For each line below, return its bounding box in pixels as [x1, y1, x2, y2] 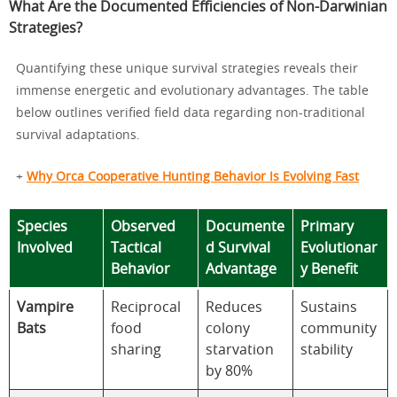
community [300, 321, 377, 336]
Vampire [17, 300, 74, 315]
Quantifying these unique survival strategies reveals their [16, 62, 358, 75]
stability [300, 342, 353, 357]
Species [17, 219, 67, 234]
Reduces [206, 300, 262, 315]
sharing [111, 342, 161, 357]
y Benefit [300, 261, 358, 276]
